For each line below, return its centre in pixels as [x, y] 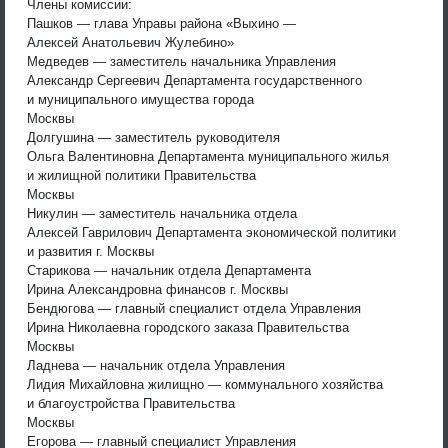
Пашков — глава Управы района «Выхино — [161, 23]
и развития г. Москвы [90, 251]
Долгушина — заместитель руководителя [153, 137]
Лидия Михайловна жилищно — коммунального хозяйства [205, 384]
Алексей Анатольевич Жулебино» [130, 42]
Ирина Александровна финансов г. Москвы [157, 289]
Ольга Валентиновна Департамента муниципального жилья [208, 156]
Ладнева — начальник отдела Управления [156, 365]
